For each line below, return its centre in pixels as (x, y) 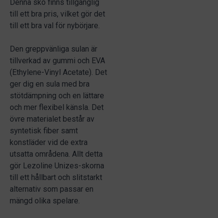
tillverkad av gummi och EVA (57, 60)
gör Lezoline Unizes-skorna (57, 165)
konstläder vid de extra (49, 142)
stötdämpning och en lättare (57, 95)
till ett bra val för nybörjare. (55, 25)
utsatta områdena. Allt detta (56, 154)
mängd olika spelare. (45, 200)
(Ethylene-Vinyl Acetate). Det (58, 72)
